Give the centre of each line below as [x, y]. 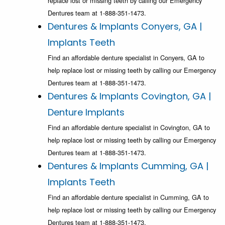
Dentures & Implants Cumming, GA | [128, 166]
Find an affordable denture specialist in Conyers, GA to [126, 58]
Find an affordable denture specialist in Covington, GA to [129, 128]
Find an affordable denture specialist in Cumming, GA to [128, 197]
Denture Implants [86, 113]
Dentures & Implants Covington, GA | [129, 96]
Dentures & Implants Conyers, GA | [125, 27]
